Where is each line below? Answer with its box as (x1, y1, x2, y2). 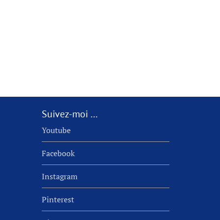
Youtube (41, 124, 71, 136)
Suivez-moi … (41, 107, 98, 120)
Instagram (41, 170, 78, 182)
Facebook (41, 147, 75, 159)
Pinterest (41, 193, 74, 205)
